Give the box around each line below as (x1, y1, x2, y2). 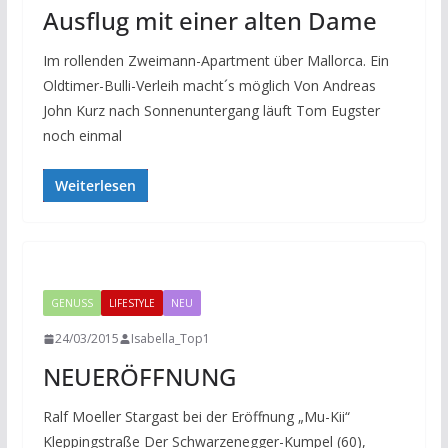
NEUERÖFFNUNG (42, 360, 236, 393)
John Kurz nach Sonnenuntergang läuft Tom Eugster (42, 101, 380, 120)
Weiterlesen (54, 176, 136, 195)
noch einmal (42, 126, 122, 145)
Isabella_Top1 (130, 330, 210, 347)
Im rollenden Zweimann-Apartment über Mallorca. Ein (42, 51, 389, 70)
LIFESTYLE (108, 296, 155, 310)
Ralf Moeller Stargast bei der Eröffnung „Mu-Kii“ (42, 407, 350, 426)
